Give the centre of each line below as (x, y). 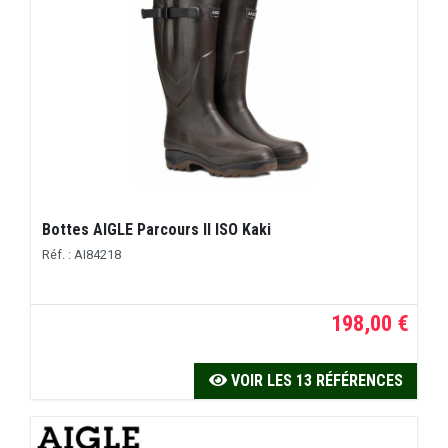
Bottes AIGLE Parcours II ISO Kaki (157, 230)
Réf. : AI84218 (82, 254)
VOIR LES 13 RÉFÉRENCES (314, 381)
